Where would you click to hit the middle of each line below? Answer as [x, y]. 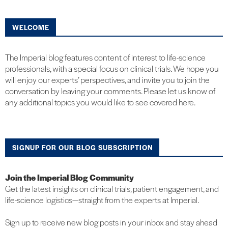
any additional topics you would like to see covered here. [100, 102]
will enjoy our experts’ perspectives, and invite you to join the [107, 80]
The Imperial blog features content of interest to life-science [105, 58]
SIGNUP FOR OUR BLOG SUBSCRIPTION [82, 148]
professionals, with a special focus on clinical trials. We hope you [112, 69]
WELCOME [31, 27]
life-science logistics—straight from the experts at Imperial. [102, 200]
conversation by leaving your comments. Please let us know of [110, 91]
